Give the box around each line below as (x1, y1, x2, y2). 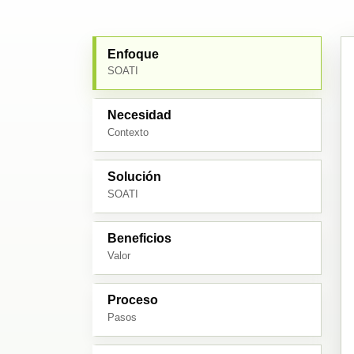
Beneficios (107, 232, 172, 246)
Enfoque (107, 47, 160, 61)
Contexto (107, 126, 149, 139)
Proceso (107, 293, 159, 307)
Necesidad (107, 108, 172, 122)
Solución (107, 170, 162, 184)
